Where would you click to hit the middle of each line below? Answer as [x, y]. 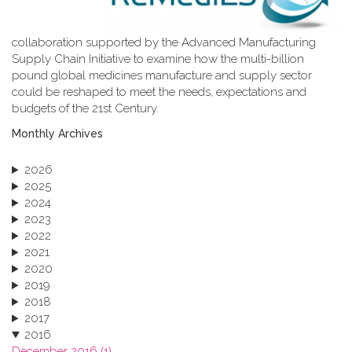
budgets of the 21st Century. [85, 109]
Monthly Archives [57, 134]
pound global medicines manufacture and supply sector [162, 76]
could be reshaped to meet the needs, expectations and [159, 92]
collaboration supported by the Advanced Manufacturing [164, 43]
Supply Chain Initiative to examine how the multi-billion [158, 59]
